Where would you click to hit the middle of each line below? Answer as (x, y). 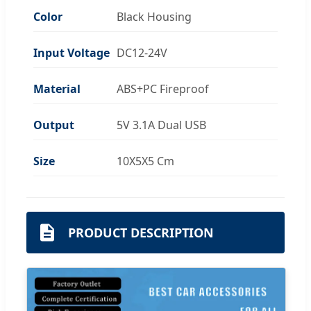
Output (54, 125)
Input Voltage (72, 52)
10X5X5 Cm (145, 161)
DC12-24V (142, 52)
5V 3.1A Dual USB (161, 125)
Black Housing (154, 16)
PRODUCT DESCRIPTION (141, 232)
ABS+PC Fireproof (163, 89)
